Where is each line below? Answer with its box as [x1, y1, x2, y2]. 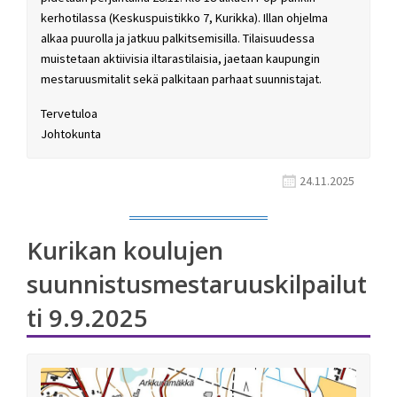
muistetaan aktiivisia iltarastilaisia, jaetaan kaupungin [41, 51, 320, 67]
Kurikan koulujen [27, 234, 223, 268]
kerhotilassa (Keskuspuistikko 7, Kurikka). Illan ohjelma [41, 10, 328, 27]
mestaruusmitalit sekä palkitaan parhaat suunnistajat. [41, 71, 322, 88]
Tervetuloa [41, 105, 97, 122]
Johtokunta [41, 126, 101, 143]
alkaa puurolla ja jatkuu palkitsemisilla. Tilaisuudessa [41, 30, 315, 47]
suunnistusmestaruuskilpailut [27, 268, 367, 301]
